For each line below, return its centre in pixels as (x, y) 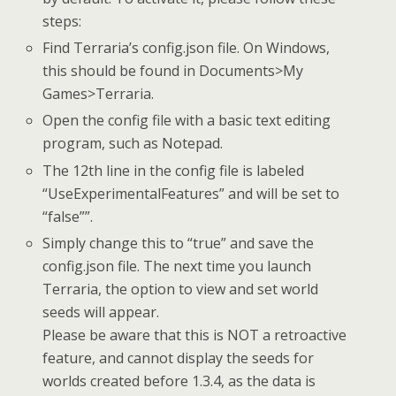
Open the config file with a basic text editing (187, 121)
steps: (62, 22)
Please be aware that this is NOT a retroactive (195, 335)
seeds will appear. (101, 312)
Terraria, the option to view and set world (181, 289)
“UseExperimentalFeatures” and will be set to (191, 193)
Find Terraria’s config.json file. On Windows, (187, 48)
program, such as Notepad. (133, 144)
